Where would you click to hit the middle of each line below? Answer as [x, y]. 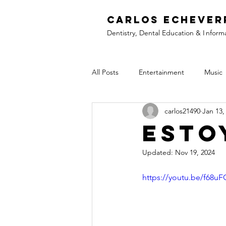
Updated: [159, 152]
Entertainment [161, 72]
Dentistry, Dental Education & [155, 33]
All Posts [105, 72]
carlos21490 [182, 111]
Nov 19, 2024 [195, 152]
